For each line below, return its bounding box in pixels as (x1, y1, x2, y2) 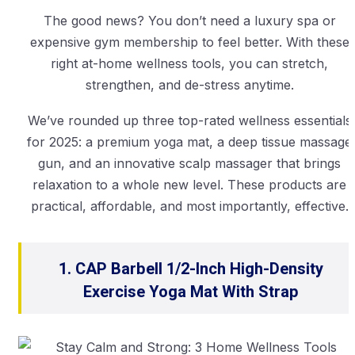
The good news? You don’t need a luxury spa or (43, 13, 336, 29)
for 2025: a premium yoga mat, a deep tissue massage (27, 134, 352, 151)
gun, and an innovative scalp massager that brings (38, 155, 341, 172)
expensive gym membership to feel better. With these (29, 34, 349, 51)
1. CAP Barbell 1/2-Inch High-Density (59, 258, 323, 281)
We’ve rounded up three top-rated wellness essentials (27, 113, 352, 129)
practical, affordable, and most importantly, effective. (30, 198, 349, 215)
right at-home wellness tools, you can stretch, (51, 55, 328, 72)
